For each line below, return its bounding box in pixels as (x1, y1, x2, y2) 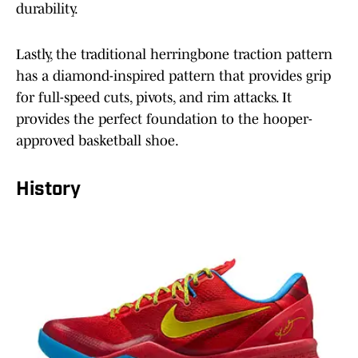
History (16, 181, 81, 201)
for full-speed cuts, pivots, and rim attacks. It (16, 89, 292, 106)
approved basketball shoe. (16, 133, 179, 149)
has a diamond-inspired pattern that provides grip (16, 68, 331, 85)
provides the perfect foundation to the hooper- (16, 111, 312, 128)
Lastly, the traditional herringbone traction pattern (16, 46, 332, 63)
